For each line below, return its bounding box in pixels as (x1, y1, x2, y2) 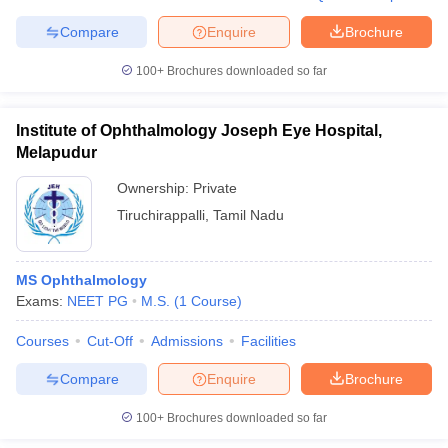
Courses (16, 333, 69, 349)
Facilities (241, 333, 296, 349)
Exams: (16, 293, 67, 309)
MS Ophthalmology (16, 272, 147, 288)
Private (193, 180, 237, 196)
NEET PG (67, 293, 128, 309)
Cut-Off (87, 333, 133, 349)
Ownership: (117, 180, 193, 196)
